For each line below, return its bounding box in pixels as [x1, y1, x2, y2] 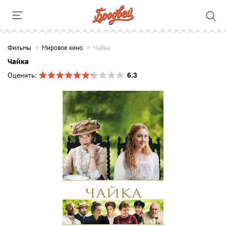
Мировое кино [42, 44, 83, 52]
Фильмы [8, 44, 31, 52]
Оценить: [8, 71, 38, 80]
